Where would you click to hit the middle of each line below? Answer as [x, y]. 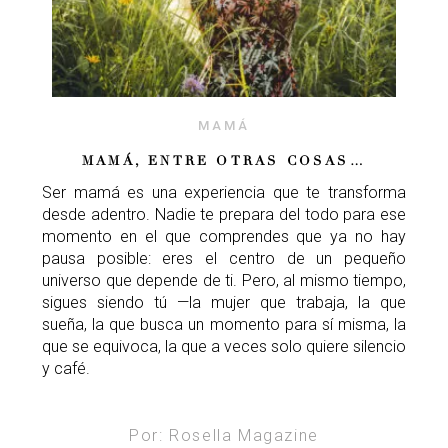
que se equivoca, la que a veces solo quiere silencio [224, 346]
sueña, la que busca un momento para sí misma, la [224, 324]
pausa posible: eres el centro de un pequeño [224, 258]
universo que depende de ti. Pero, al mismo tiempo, [224, 280]
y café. [66, 368]
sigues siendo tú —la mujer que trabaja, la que [224, 302]
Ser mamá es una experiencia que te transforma [224, 192]
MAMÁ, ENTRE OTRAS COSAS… [224, 160]
